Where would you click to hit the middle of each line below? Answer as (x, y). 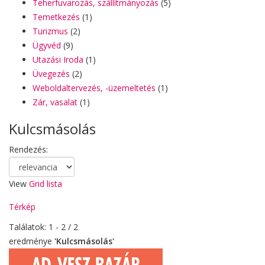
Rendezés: (28, 149)
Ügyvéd (47, 45)
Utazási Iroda (58, 59)
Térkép (22, 207)
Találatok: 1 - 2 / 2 (43, 227)
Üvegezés (51, 74)
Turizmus (50, 31)
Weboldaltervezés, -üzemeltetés (94, 88)
